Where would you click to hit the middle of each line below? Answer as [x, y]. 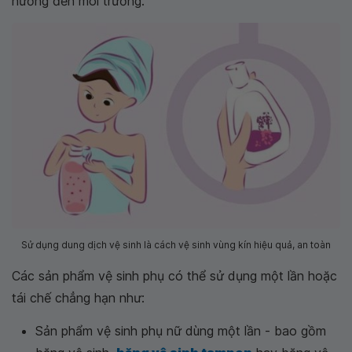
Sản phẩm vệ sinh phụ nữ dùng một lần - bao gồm [181, 330]
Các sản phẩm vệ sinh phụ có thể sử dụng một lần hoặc [174, 275]
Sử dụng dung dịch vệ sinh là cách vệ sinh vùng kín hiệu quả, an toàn [176, 244]
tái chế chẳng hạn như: [78, 297]
